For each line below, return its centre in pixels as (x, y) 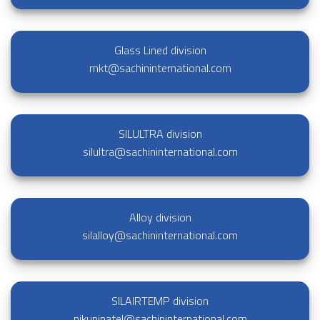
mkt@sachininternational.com (160, 68)
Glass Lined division (160, 50)
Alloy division (160, 217)
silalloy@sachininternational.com (160, 235)
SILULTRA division (160, 133)
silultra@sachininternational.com (160, 151)
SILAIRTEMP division (160, 300)
